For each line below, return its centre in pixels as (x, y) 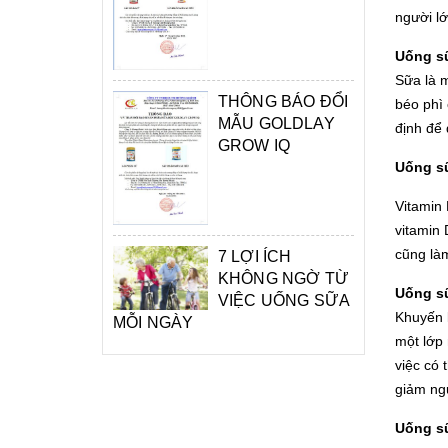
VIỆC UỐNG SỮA (284, 301)
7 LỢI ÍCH (255, 257)
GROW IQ (254, 145)
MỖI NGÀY (153, 323)
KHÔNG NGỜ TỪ (283, 279)
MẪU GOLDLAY (276, 123)
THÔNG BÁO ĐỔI (283, 101)
